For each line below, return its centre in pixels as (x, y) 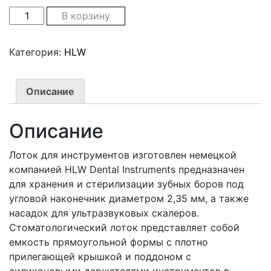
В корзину (86, 16)
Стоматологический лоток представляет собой (124, 227)
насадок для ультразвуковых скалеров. (104, 213)
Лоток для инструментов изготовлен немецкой (123, 155)
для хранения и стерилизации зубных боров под (126, 184)
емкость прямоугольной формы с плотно (109, 242)
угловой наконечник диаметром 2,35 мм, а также (129, 198)
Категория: (37, 52)
